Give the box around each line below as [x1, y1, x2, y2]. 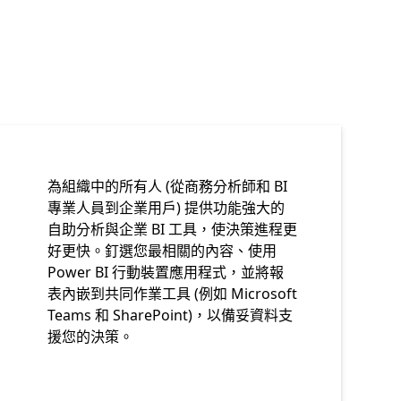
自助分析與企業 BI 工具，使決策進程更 [47, 219, 298, 239]
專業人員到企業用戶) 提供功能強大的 [47, 198, 286, 218]
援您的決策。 [47, 327, 134, 346]
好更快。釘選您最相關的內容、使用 [47, 241, 277, 260]
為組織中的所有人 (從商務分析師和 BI [47, 176, 288, 196]
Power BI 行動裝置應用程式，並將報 [47, 262, 285, 282]
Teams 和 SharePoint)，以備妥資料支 [47, 305, 294, 325]
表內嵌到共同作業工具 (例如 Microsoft [47, 284, 298, 303]
